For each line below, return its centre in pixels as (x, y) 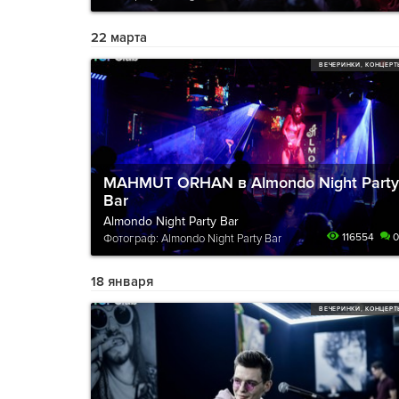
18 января (122, 281)
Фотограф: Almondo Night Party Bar (192, 239)
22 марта (119, 37)
